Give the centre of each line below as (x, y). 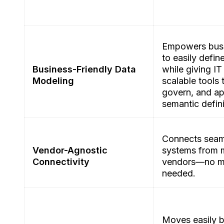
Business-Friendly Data (84, 69)
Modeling (53, 81)
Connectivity (61, 162)
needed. (180, 173)
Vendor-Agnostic (70, 150)
